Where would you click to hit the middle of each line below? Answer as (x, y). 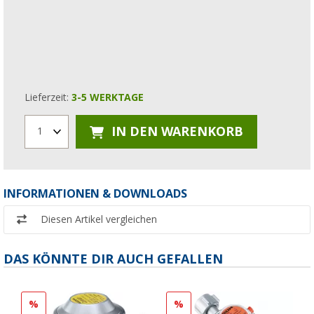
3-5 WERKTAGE (108, 97)
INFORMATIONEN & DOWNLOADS (95, 193)
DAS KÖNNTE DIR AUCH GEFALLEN (113, 259)
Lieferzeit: (48, 97)
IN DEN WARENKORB (176, 132)
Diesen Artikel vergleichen (99, 219)
